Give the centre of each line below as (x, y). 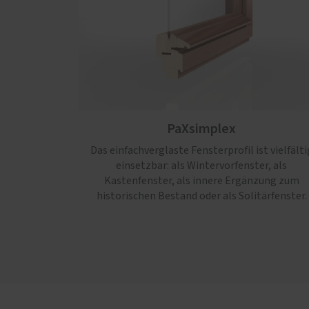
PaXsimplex (201, 129)
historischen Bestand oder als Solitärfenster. (201, 196)
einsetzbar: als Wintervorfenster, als (201, 166)
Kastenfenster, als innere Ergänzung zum (201, 181)
